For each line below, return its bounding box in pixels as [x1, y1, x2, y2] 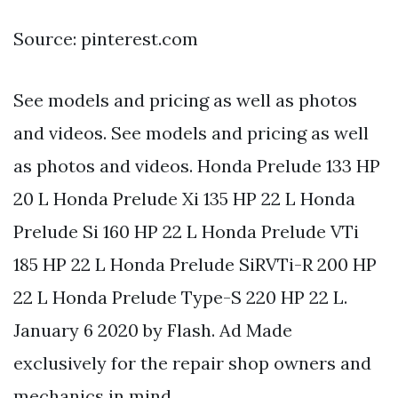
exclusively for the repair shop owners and [13, 351, 371, 374]
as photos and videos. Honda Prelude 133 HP [13, 154, 380, 177]
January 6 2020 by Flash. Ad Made [13, 318, 292, 341]
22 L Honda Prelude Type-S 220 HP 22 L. [13, 285, 347, 308]
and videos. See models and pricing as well [13, 121, 369, 144]
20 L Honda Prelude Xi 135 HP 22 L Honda [13, 187, 355, 210]
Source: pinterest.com [13, 27, 198, 50]
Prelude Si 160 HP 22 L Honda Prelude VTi [13, 219, 359, 243]
